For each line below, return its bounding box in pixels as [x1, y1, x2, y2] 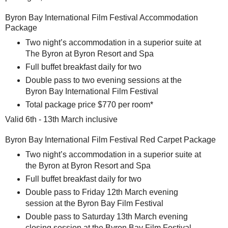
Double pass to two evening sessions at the [25, 75, 182, 84]
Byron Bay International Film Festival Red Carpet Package [5, 135, 216, 144]
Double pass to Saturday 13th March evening [25, 212, 188, 221]
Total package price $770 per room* [25, 100, 153, 109]
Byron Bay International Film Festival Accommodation [5, 13, 198, 22]
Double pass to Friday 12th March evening [25, 187, 178, 196]
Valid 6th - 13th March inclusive [5, 115, 118, 124]
